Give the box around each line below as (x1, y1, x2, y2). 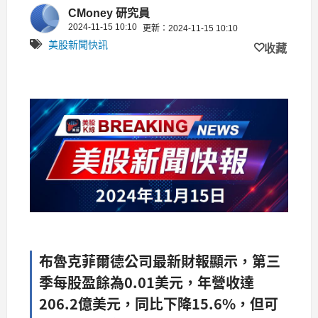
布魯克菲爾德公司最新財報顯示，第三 (39, 250, 280, 271)
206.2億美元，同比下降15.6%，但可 (39, 292, 278, 314)
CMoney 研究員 (68, 6, 150, 19)
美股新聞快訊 (48, 38, 108, 50)
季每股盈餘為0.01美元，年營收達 (39, 271, 254, 292)
